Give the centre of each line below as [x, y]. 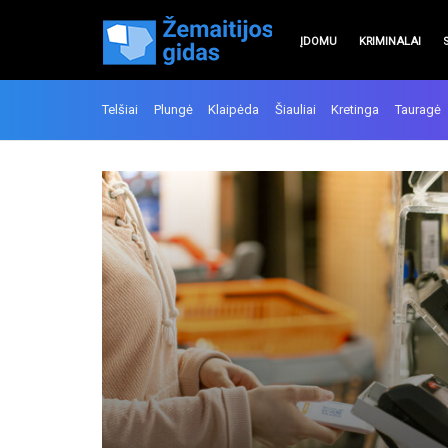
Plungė [173, 109]
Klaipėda [234, 109]
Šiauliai [295, 109]
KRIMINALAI [390, 41]
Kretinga [355, 109]
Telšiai [120, 109]
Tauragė [417, 109]
